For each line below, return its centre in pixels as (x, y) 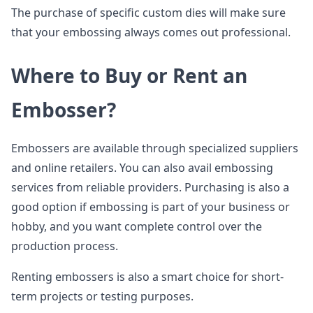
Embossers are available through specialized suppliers (155, 148)
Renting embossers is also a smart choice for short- (147, 277)
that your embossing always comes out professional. (151, 32)
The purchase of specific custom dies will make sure (148, 13)
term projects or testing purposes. (102, 296)
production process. (65, 246)
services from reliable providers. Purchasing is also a (150, 187)
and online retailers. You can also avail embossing (142, 168)
